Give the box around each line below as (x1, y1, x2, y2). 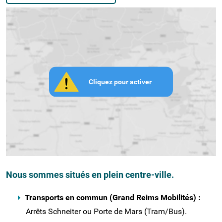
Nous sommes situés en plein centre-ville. (6, 169, 174, 180)
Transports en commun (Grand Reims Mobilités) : (25, 193, 201, 202)
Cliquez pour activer (89, 77, 152, 86)
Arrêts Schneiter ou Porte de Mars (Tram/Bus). (26, 207, 187, 216)
